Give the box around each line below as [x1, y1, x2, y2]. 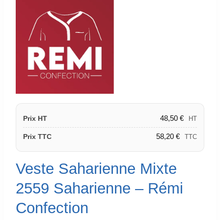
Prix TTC [23, 133, 52, 140]
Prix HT [23, 114, 47, 122]
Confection [16, 199, 88, 217]
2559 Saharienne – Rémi [16, 179, 183, 197]
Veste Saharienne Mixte [16, 160, 177, 177]
